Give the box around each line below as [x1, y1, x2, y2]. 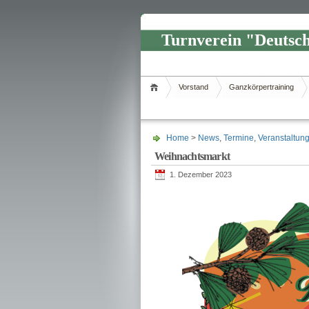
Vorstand [179, 83, 208, 91]
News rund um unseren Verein [163, 52, 259, 60]
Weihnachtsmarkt [154, 150, 230, 162]
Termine [223, 133, 254, 143]
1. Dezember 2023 [170, 170, 232, 179]
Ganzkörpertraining [229, 83, 294, 91]
